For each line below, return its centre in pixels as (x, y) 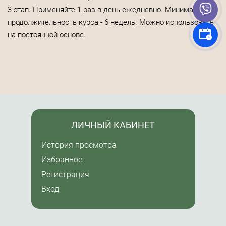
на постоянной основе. (47, 35)
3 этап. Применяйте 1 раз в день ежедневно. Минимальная (110, 10)
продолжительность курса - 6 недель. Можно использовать (111, 22)
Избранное (62, 160)
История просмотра (79, 145)
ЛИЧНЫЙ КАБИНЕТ (113, 125)
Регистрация (65, 174)
